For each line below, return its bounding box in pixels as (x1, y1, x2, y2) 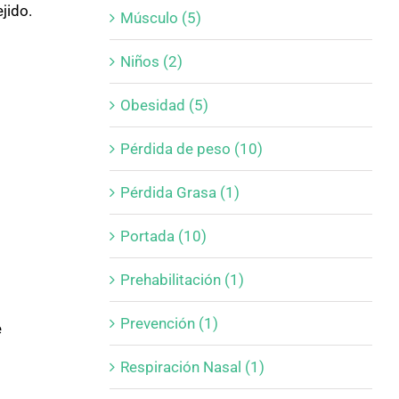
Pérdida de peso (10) (119, 139, 263, 158)
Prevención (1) (119, 313, 218, 332)
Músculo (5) (119, 8, 201, 27)
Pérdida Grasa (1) (119, 183, 240, 201)
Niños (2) (119, 52, 183, 70)
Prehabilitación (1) (119, 270, 244, 289)
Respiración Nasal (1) (119, 357, 265, 376)
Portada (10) (119, 226, 207, 245)
